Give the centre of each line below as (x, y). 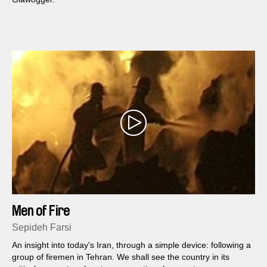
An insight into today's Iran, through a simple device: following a (131, 245)
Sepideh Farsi (42, 228)
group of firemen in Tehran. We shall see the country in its (121, 257)
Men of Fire (41, 211)
